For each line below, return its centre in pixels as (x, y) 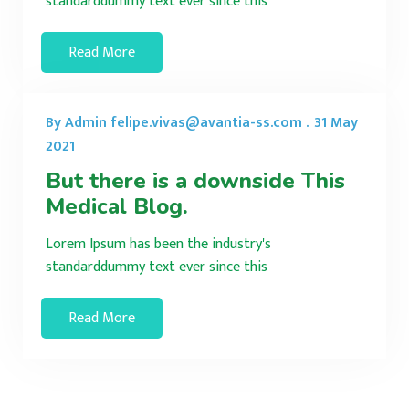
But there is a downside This (195, 180)
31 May (336, 122)
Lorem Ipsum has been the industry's (158, 244)
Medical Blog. (117, 206)
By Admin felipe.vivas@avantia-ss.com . (177, 122)
